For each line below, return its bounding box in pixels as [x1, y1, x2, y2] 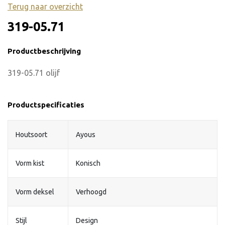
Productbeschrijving [8, 46, 81, 55]
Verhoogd [76, 187, 106, 196]
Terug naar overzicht [8, 2, 83, 11]
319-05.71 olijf [8, 68, 60, 77]
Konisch [76, 159, 100, 167]
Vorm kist [16, 159, 44, 167]
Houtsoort [16, 130, 47, 139]
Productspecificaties [8, 100, 84, 109]
